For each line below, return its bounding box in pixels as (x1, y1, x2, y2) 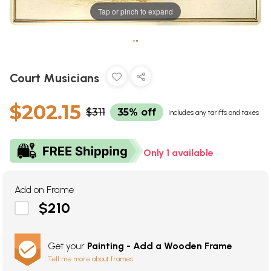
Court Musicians (10, 71, 102, 86)
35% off (117, 106, 156, 119)
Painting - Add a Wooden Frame (87, 240, 232, 252)
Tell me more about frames (48, 255, 133, 264)
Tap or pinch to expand (98, 6, 173, 17)
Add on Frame (15, 184, 74, 196)
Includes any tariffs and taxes (168, 108, 259, 117)
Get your (48, 240, 87, 252)
